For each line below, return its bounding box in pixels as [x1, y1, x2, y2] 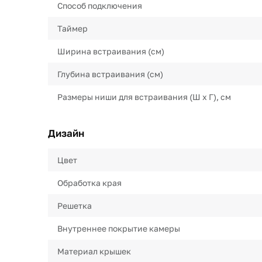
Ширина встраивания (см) [57, 46, 164, 56]
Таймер [57, 23, 88, 33]
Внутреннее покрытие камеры [57, 223, 180, 233]
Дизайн [48, 127, 84, 139]
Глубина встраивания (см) [57, 69, 163, 79]
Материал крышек [57, 246, 131, 256]
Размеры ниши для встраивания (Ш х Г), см [57, 92, 231, 102]
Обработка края [57, 178, 122, 188]
